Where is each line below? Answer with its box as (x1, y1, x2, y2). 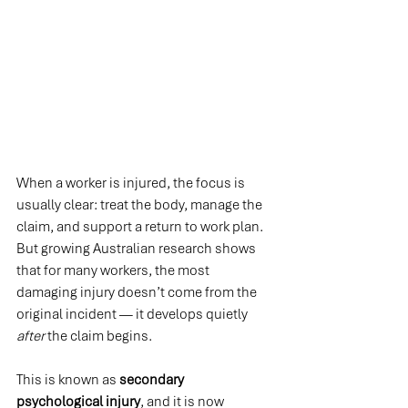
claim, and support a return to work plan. (16, 218, 266, 237)
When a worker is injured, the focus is (16, 174, 248, 193)
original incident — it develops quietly (16, 305, 250, 324)
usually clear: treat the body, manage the (16, 196, 265, 215)
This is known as (16, 371, 119, 390)
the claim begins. (45, 327, 152, 346)
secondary (119, 371, 187, 390)
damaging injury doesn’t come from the (16, 283, 260, 302)
